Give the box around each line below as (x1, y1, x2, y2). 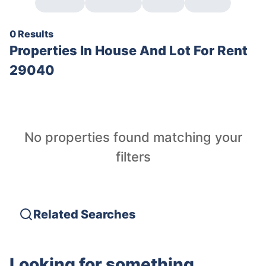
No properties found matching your (24, 129, 242, 145)
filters (115, 149, 151, 164)
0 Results (9, 28, 53, 40)
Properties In (9, 43, 95, 58)
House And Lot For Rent (95, 43, 248, 58)
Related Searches (33, 207, 136, 221)
